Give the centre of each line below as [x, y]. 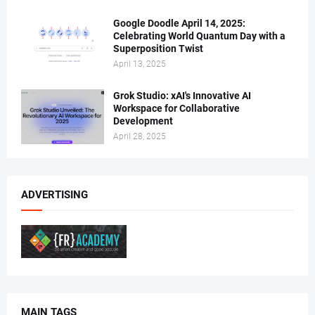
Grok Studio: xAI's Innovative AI [182, 96]
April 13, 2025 [140, 64]
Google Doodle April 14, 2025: [179, 24]
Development [143, 121]
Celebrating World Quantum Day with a [199, 36]
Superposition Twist [158, 49]
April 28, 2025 [140, 137]
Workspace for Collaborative [176, 109]
